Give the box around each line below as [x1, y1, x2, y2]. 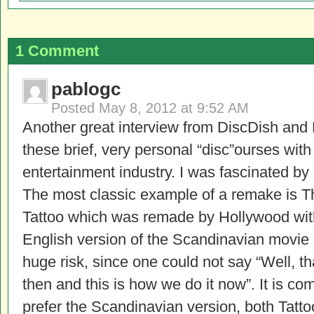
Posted [51, 100, 99, 116]
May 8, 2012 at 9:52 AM [99, 100, 249, 116]
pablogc [51, 79, 121, 99]
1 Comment [15, 42, 99, 60]
